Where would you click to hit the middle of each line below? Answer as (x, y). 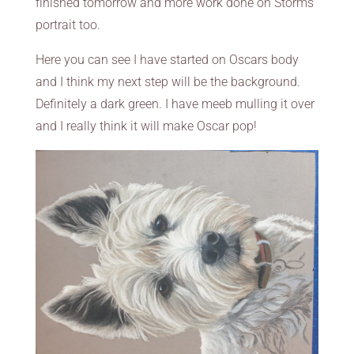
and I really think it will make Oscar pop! (146, 126)
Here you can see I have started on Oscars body (167, 59)
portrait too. (68, 24)
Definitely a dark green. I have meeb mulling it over (175, 104)
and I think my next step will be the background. (168, 81)
